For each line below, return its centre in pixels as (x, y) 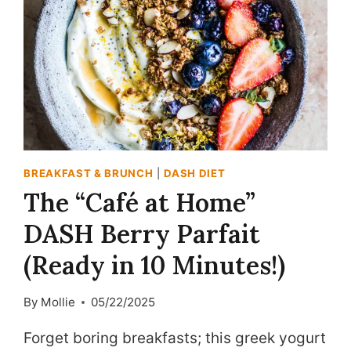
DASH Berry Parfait (142, 233)
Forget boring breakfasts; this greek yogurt (175, 338)
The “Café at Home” (140, 202)
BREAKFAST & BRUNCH (89, 174)
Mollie (58, 302)
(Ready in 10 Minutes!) (155, 265)
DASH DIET (195, 174)
